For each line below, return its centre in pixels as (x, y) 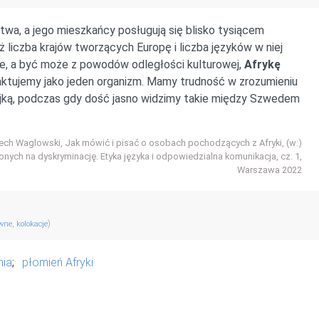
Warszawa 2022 (270, 169)
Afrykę (262, 64)
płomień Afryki (57, 262)
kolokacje (32, 224)
